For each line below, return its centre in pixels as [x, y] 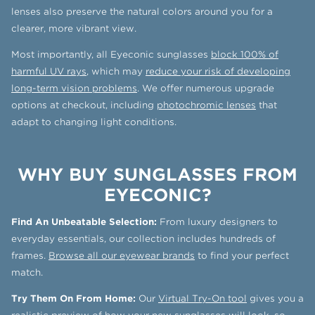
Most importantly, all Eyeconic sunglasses [111, 54]
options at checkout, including [84, 105]
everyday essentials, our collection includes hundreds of [143, 239]
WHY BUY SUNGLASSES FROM [157, 174]
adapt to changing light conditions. [94, 122]
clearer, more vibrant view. [74, 28]
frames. [30, 256]
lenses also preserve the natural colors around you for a [142, 11]
